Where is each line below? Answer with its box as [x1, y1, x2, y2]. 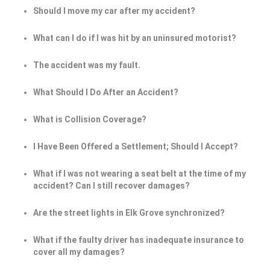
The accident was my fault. [33, 60, 140, 71]
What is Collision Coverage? [33, 115, 146, 125]
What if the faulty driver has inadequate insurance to [33, 235, 244, 245]
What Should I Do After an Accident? [33, 87, 178, 98]
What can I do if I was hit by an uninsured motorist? [33, 33, 236, 43]
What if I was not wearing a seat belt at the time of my [33, 169, 246, 179]
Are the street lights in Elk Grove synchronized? [33, 208, 225, 218]
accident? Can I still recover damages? [33, 181, 190, 191]
